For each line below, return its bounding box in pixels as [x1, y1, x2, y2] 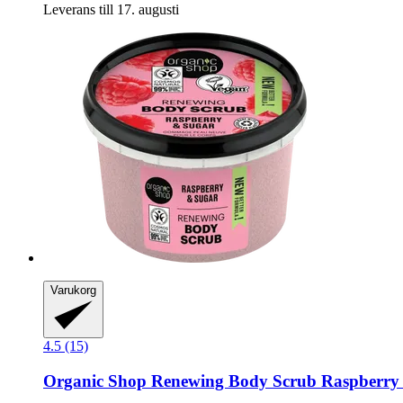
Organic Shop [43, 371, 147, 390]
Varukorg [50, 283, 96, 298]
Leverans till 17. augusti [43, 2, 179, 18]
